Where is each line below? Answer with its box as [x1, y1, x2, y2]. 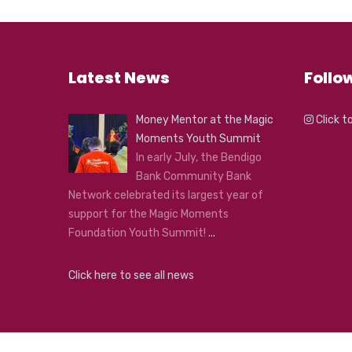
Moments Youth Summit [135, 131, 261, 145]
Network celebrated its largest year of [68, 188, 263, 202]
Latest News [68, 66, 170, 89]
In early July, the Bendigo [135, 150, 262, 164]
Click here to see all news [68, 268, 194, 282]
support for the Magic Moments [68, 207, 229, 221]
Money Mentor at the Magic [135, 112, 273, 126]
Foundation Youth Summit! [68, 225, 208, 240]
